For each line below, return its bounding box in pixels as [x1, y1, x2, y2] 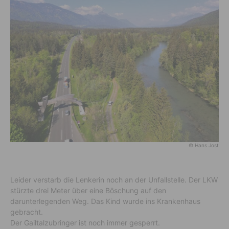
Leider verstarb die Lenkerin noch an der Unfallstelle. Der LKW [10, 175, 218, 184]
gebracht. [10, 208, 43, 216]
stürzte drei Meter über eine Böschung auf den [10, 186, 166, 195]
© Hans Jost [189, 142, 219, 148]
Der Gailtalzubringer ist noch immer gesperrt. [10, 218, 160, 227]
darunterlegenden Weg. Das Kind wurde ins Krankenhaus [10, 197, 200, 205]
